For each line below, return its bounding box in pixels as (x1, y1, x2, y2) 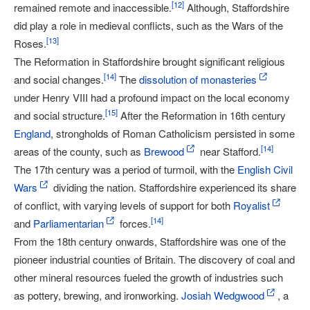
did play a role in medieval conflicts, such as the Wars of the (14, 18, 283, 33)
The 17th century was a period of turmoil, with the (14, 162, 237, 176)
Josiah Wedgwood (181, 288, 264, 302)
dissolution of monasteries (139, 72, 257, 86)
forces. (117, 216, 151, 230)
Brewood (144, 144, 184, 158)
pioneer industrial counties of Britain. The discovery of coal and (14, 252, 295, 266)
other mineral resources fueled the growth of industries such (14, 270, 283, 284)
